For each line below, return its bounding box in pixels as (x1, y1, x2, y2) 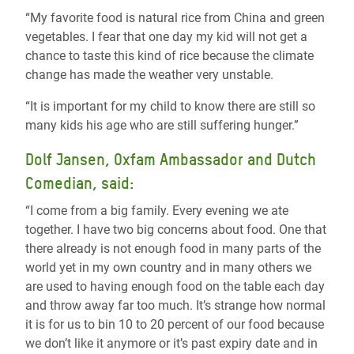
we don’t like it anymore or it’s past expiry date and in (25, 336, 318, 352)
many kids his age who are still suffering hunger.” (25, 118, 299, 134)
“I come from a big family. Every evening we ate (25, 203, 288, 219)
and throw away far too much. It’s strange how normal (25, 298, 326, 314)
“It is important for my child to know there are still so (25, 99, 315, 115)
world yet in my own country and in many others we (25, 260, 311, 276)
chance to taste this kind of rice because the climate (25, 48, 314, 64)
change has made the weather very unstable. (25, 67, 273, 83)
